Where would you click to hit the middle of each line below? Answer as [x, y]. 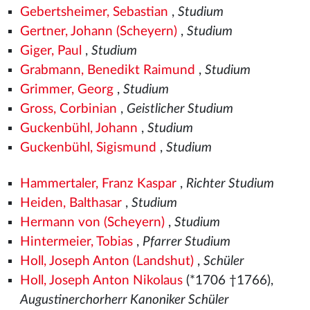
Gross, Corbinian [68, 109]
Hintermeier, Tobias [76, 242]
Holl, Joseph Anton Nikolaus [101, 281]
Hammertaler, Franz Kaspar [98, 184]
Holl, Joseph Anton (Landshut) [107, 261]
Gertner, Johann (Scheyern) [98, 31]
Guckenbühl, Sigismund [88, 148]
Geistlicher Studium [180, 109]
